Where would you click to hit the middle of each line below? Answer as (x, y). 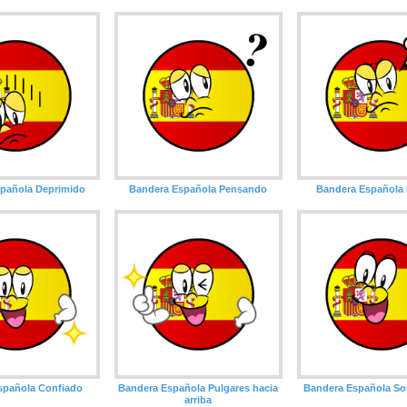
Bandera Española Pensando (199, 189)
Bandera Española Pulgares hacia (199, 387)
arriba (199, 399)
